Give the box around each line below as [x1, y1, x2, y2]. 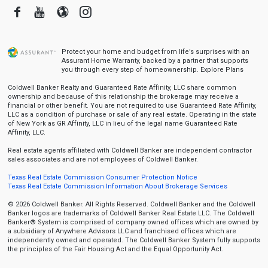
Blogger [68, 4, 110, 19]
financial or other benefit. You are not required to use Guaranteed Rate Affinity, [7, 102, 257, 109]
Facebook [22, 4, 76, 19]
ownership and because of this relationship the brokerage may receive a [7, 93, 239, 100]
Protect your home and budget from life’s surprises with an [61, 48, 249, 56]
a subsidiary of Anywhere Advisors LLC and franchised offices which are [7, 227, 236, 235]
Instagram [90, 4, 144, 19]
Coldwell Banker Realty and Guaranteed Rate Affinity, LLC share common [7, 84, 236, 92]
